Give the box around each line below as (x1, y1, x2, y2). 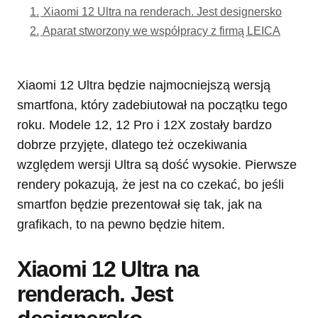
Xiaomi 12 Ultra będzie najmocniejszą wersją (17, 78, 270, 93)
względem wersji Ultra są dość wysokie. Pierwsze (17, 158, 297, 172)
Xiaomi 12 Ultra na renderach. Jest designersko (43, 5, 282, 18)
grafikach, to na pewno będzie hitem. (17, 217, 229, 232)
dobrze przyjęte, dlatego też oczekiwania (17, 138, 247, 153)
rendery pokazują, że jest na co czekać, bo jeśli (17, 177, 284, 192)
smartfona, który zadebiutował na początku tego (17, 98, 287, 113)
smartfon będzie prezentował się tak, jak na (17, 197, 262, 212)
